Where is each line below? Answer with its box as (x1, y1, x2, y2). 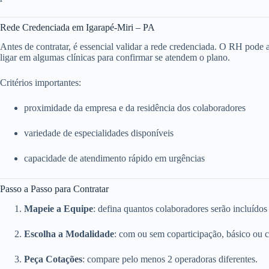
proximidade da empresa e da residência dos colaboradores (24, 103, 246, 113)
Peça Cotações (24, 254, 82, 265)
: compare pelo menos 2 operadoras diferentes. (82, 254, 258, 265)
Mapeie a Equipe (24, 204, 93, 214)
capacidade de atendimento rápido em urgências (24, 153, 205, 164)
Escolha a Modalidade (24, 229, 114, 240)
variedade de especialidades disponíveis (24, 128, 174, 139)
